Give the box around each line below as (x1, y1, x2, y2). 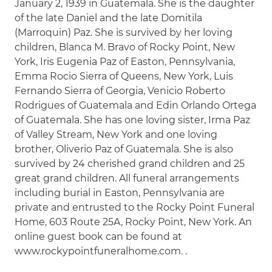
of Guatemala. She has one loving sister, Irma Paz (15, 114, 251, 126)
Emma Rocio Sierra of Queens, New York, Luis (15, 70, 234, 82)
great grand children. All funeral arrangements (15, 172, 240, 184)
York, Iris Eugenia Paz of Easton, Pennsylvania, (15, 55, 236, 67)
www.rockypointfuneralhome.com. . (15, 245, 188, 257)
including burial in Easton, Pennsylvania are (15, 186, 225, 199)
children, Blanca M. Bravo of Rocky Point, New (15, 41, 236, 53)
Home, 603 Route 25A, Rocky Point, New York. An (15, 216, 253, 228)
